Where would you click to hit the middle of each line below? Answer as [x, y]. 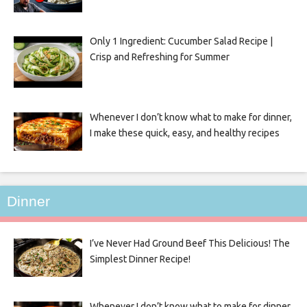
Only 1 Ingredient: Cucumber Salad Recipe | [181, 41]
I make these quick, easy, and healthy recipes [184, 133]
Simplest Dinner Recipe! [140, 259]
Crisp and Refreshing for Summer [159, 57]
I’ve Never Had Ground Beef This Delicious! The [189, 243]
